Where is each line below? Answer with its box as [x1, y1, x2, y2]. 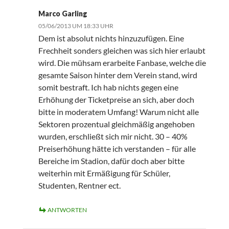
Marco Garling [38, 9, 87, 18]
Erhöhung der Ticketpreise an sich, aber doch [38, 95, 194, 105]
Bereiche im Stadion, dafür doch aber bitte [38, 156, 185, 166]
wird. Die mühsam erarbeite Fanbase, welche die [38, 58, 206, 68]
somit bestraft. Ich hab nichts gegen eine [38, 82, 178, 93]
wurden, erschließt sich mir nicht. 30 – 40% [38, 131, 188, 142]
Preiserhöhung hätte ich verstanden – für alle [38, 144, 196, 154]
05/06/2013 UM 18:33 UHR [38, 22, 113, 30]
